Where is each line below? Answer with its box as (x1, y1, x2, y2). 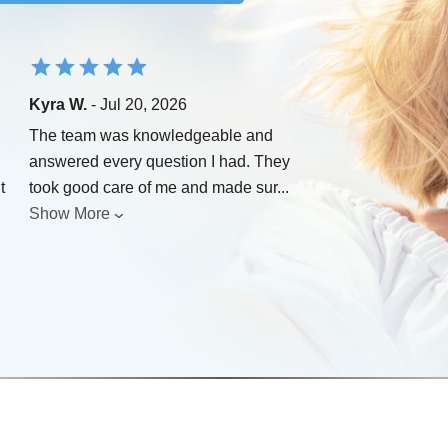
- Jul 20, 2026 (87, 96, 187, 114)
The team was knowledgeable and (29, 127, 273, 145)
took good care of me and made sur (29, 179, 277, 197)
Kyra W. (29, 96, 87, 114)
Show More (29, 205, 110, 223)
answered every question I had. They (29, 153, 290, 171)
